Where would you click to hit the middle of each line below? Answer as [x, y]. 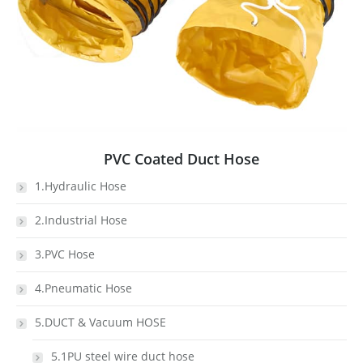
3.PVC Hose [65, 254]
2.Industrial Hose [81, 220]
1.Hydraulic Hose [81, 186]
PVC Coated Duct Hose [181, 159]
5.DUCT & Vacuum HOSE [100, 322]
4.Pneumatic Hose [83, 288]
